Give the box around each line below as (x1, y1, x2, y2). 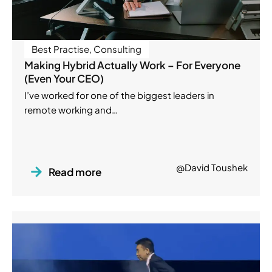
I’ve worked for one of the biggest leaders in (24, 89, 214, 101)
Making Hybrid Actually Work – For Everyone (24, 58, 240, 72)
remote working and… (24, 104, 118, 116)
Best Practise (32, 43, 89, 55)
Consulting (93, 43, 141, 55)
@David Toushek (176, 161, 248, 174)
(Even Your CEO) (24, 72, 104, 86)
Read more (49, 165, 101, 179)
